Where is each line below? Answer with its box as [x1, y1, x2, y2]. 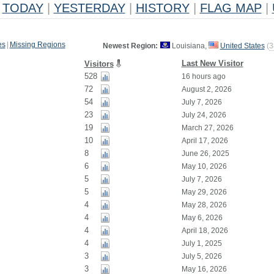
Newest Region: [102, 42, 158, 50]
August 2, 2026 [181, 85, 232, 94]
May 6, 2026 [181, 213, 223, 222]
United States [220, 42, 265, 50]
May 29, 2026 [181, 188, 227, 196]
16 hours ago [181, 72, 226, 81]
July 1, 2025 [181, 239, 222, 248]
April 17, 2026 [181, 136, 228, 145]
